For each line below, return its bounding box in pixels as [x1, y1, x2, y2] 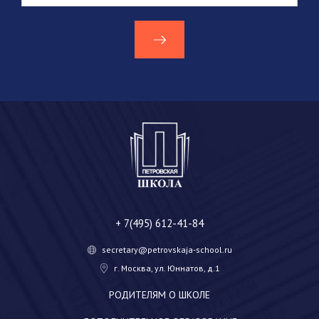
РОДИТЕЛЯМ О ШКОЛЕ [109, 288, 210, 302]
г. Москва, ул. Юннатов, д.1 [113, 263, 220, 274]
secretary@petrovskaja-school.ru [101, 244, 232, 256]
